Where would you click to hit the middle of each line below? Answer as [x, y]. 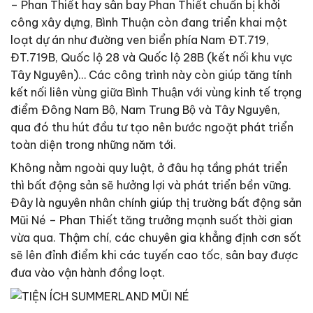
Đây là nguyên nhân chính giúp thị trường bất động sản [156, 202]
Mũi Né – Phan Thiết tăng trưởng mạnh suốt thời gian [152, 220]
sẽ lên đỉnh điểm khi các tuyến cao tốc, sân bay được [154, 255]
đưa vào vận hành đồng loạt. [88, 272]
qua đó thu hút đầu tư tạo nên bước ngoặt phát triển [152, 127]
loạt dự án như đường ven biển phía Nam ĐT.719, [140, 39]
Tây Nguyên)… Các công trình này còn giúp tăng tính [151, 74]
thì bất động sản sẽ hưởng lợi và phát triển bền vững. [151, 185]
